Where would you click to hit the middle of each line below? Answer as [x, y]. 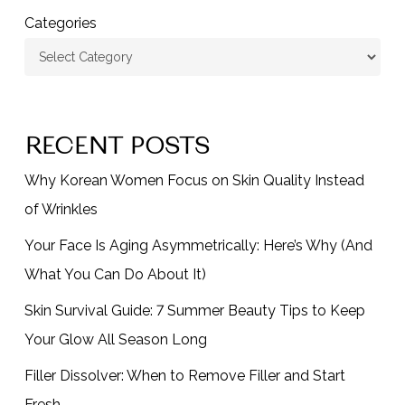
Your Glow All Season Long [115, 340]
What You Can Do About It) [115, 275]
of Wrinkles [61, 210]
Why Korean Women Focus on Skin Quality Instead [194, 181]
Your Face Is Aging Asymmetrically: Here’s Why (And [198, 246]
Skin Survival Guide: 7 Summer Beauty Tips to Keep [194, 311]
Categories [60, 24]
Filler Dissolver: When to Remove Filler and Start [184, 376]
